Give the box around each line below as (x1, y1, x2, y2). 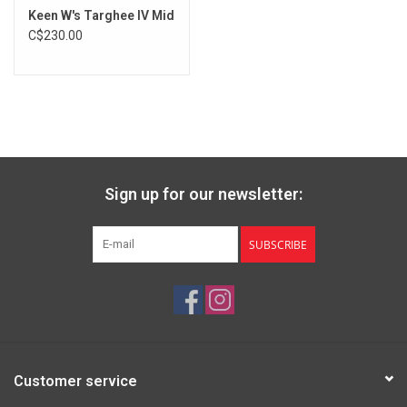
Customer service (14, 372, 137, 391)
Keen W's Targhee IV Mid (28, 8, 174, 24)
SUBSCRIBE (248, 237, 307, 253)
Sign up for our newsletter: (104, 184, 303, 204)
